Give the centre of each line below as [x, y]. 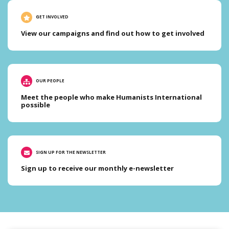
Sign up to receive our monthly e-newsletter [97, 168]
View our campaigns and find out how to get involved [113, 33]
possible [36, 105]
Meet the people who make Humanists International [111, 97]
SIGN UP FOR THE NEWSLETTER [71, 152]
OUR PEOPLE [50, 80]
